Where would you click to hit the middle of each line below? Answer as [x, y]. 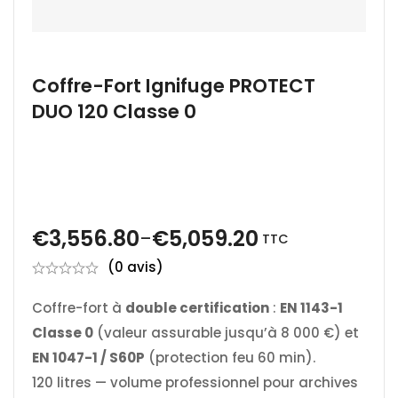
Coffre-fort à [79, 308]
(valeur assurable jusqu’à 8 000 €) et [226, 333]
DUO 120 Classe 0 [114, 112]
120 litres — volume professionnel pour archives [195, 383]
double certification [197, 308]
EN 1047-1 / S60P [88, 358]
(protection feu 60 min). [230, 358]
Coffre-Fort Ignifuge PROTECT [174, 86]
